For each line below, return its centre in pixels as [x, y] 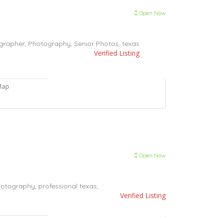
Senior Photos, [98, 43]
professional [59, 186]
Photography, [51, 43]
